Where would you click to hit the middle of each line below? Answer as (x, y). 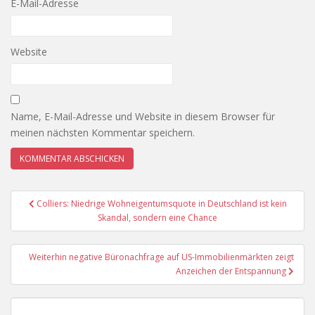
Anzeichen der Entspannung (232, 271)
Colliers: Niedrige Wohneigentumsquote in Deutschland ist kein (161, 204)
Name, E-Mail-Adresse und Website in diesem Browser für (143, 116)
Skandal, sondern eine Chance (157, 218)
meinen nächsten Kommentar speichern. (103, 133)
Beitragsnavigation (92, 199)
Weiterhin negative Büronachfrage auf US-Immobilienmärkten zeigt (161, 257)
